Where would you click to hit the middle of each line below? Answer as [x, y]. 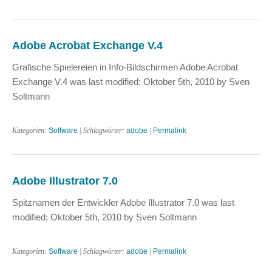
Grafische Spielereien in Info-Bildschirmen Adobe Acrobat [125, 67]
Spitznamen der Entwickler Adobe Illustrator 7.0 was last [123, 202]
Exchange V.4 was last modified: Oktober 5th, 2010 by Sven [131, 82]
